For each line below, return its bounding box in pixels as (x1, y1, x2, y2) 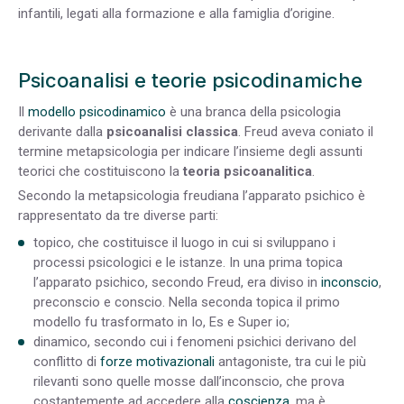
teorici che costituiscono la (18, 163, 183, 180)
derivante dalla (18, 124, 106, 141)
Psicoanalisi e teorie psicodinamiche (18, 69, 363, 93)
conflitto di (33, 353, 100, 370)
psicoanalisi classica (106, 124, 238, 141)
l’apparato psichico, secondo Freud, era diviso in (33, 273, 321, 290)
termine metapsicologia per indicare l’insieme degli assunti (18, 143, 363, 161)
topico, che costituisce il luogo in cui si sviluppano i (33, 234, 335, 251)
